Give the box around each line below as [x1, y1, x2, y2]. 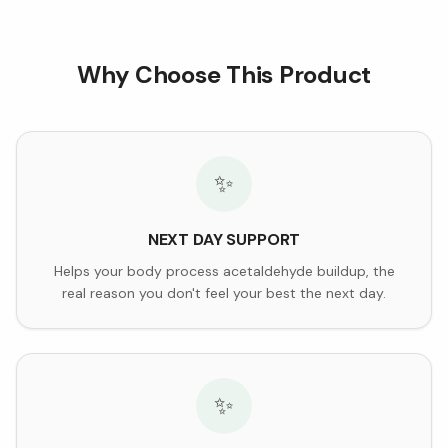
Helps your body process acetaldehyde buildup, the [53, 261, 395, 280]
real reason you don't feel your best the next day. [62, 283, 386, 302]
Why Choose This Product [76, 58, 372, 90]
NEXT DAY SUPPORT [147, 228, 301, 250]
